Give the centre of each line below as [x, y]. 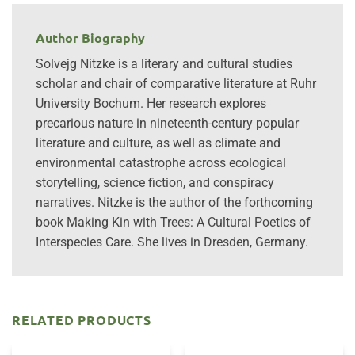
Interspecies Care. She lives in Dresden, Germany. [172, 242]
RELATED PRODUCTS [82, 320]
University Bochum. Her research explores [151, 104]
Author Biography [90, 38]
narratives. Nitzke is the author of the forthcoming [174, 203]
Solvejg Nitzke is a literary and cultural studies [164, 64]
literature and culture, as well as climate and [158, 143]
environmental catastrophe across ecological [161, 163]
